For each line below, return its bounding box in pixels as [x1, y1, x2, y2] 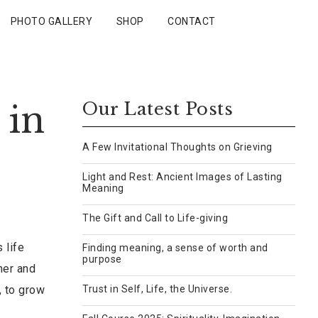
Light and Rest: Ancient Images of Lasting [82, 171, 283, 182]
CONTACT [168, 16, 216, 27]
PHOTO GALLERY [10, 16, 92, 27]
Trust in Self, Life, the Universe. [82, 283, 232, 295]
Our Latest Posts [82, 99, 233, 119]
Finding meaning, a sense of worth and [82, 242, 268, 253]
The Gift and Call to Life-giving [82, 212, 228, 224]
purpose [82, 253, 122, 265]
